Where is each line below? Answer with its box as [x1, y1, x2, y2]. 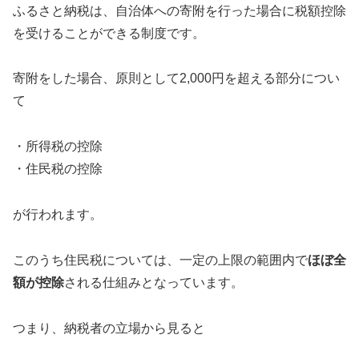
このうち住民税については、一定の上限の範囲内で [13, 252, 308, 267]
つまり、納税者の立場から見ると [13, 321, 205, 335]
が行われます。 [13, 207, 103, 221]
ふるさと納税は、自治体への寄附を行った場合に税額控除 [13, 3, 346, 18]
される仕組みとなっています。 [64, 275, 244, 289]
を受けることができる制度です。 [13, 26, 205, 40]
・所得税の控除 [13, 139, 103, 154]
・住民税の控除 [13, 162, 103, 176]
